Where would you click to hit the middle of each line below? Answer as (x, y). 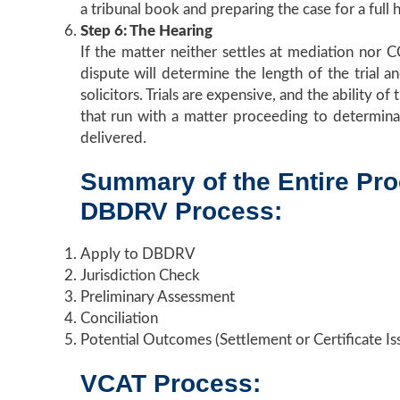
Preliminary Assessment (157, 297)
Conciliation (119, 318)
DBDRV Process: (181, 211)
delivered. (113, 138)
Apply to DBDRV (137, 254)
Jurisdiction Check (140, 275)
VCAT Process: (170, 383)
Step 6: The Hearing (146, 31)
